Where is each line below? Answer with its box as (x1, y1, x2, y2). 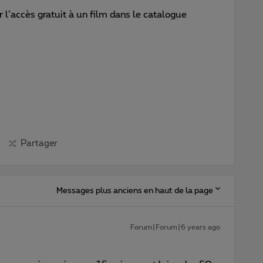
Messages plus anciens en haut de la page (56, 186, 213, 195)
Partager (20, 139, 58, 148)
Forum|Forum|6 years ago (130, 223, 220, 231)
